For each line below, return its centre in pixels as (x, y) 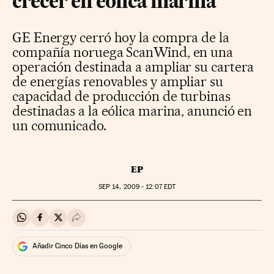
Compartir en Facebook (89, 223)
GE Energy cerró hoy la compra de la (121, 37)
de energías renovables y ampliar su (118, 81)
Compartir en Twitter (101, 223)
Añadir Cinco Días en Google (77, 246)
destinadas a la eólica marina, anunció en (132, 110)
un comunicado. (59, 125)
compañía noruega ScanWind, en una (123, 52)
